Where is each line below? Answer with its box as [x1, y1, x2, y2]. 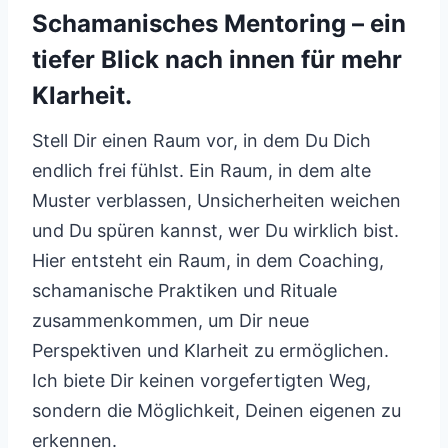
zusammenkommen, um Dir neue [32, 310, 309, 331]
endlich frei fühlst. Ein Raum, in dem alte [32, 160, 371, 181]
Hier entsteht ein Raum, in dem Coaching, [32, 250, 384, 271]
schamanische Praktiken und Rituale [32, 280, 337, 301]
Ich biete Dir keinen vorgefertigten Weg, [32, 370, 371, 391]
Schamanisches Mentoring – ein [32, 9, 406, 38]
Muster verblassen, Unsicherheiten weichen [32, 190, 401, 211]
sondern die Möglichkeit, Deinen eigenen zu [32, 400, 401, 421]
